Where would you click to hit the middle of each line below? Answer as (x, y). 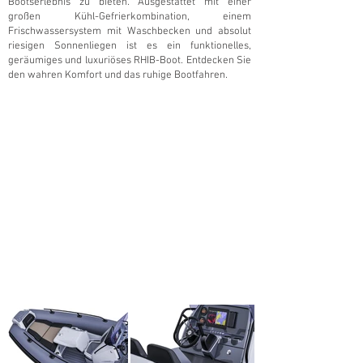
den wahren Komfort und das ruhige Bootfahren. (118, 75)
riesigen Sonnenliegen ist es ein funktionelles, (130, 46)
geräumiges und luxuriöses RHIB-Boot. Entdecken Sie (130, 61)
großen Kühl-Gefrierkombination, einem (130, 17)
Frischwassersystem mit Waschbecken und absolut (130, 32)
